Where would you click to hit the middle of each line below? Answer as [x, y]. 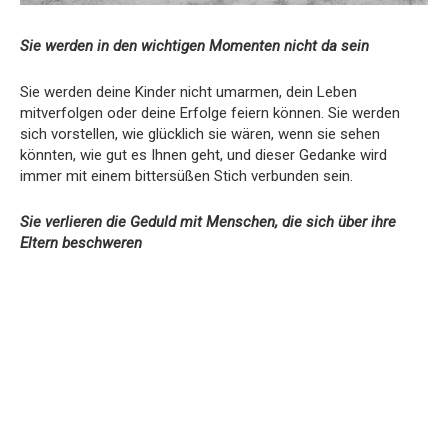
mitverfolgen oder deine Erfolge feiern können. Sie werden [210, 112]
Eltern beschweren [81, 242]
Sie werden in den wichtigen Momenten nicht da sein [194, 45]
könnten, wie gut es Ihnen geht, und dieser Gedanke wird [203, 154]
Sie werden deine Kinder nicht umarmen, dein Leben [188, 91]
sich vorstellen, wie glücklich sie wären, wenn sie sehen [200, 133]
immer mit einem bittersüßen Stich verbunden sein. [186, 175]
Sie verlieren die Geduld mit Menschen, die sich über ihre [208, 221]
